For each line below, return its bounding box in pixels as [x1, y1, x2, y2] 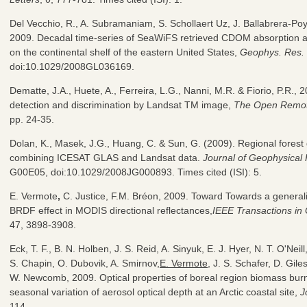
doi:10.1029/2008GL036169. [10, 60, 134, 72]
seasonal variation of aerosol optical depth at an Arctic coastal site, [10, 286, 300, 297]
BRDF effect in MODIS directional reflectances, [10, 204, 212, 216]
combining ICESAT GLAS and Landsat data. [10, 151, 203, 163]
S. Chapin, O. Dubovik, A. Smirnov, [10, 257, 160, 269]
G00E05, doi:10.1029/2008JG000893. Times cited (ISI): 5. [10, 166, 262, 177]
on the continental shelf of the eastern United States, [10, 46, 240, 58]
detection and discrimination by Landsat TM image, [10, 99, 234, 110]
